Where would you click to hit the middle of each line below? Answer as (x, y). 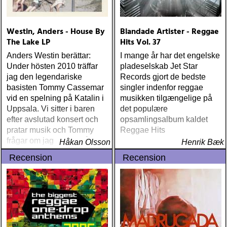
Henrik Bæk (203, 142)
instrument (25, 151)
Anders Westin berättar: (49, 55)
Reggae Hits (143, 130)
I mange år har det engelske (170, 55)
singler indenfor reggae (162, 87)
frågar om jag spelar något (53, 141)
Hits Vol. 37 (140, 43)
